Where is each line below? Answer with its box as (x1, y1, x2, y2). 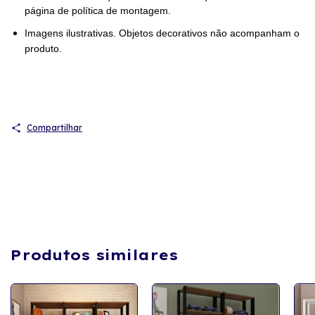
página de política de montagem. (25, 5, 171, 17)
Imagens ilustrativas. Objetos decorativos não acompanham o (25, 27, 300, 39)
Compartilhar (26, 122, 82, 134)
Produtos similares (11, 246, 178, 264)
